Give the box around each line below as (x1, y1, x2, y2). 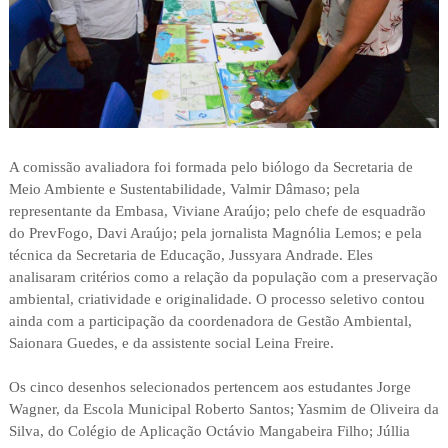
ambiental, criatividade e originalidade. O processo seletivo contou (8, 290, 425, 307)
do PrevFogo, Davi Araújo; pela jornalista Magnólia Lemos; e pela (8, 224, 422, 241)
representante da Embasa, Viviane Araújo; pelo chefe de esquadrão (8, 202, 426, 219)
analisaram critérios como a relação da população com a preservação (8, 268, 438, 285)
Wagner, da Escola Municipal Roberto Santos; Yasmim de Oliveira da (8, 400, 439, 417)
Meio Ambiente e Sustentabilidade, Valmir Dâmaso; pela (8, 180, 360, 197)
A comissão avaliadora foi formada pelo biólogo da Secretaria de (8, 158, 413, 175)
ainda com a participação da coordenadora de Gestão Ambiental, (8, 312, 412, 329)
